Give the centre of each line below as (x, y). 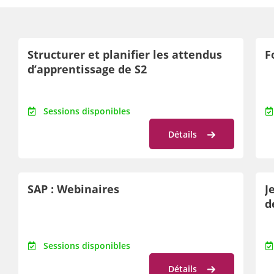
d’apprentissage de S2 (87, 69)
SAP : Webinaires (73, 189)
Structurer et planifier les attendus (125, 54)
